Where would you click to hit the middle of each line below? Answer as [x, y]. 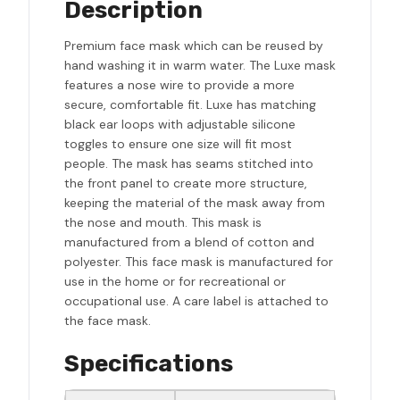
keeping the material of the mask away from [195, 203]
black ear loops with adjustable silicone [180, 125]
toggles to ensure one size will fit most [178, 144]
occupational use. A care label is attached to [196, 301]
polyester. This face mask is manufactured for [199, 262]
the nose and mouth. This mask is [163, 223]
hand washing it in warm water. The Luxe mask [200, 66]
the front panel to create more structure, [186, 183]
